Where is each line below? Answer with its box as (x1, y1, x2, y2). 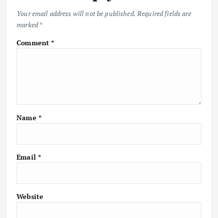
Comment (17, 38, 52, 48)
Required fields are (137, 9, 191, 18)
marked (17, 20, 39, 30)
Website (17, 191, 44, 201)
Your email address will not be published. (17, 9, 136, 18)
